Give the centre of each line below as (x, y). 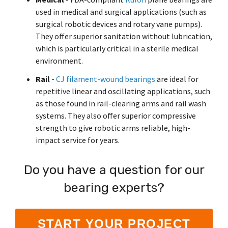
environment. (59, 61)
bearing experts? (114, 187)
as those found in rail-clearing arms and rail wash (121, 103)
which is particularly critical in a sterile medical (117, 48)
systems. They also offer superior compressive (116, 116)
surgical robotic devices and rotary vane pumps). (119, 24)
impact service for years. (78, 140)
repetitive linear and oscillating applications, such (123, 91)
